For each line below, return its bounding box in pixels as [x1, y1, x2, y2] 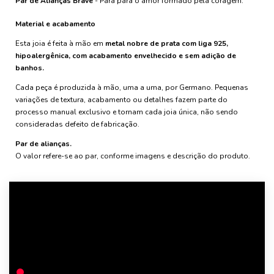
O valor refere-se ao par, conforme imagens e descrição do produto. [15, 151, 250, 161]
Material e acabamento [15, 19, 95, 29]
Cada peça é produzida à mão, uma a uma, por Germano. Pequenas [15, 83, 248, 92]
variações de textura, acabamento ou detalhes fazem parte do [15, 95, 228, 105]
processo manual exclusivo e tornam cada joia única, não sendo [15, 107, 238, 117]
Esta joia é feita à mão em [15, 39, 105, 48]
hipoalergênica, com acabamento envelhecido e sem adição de [15, 51, 236, 61]
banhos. [15, 63, 44, 73]
